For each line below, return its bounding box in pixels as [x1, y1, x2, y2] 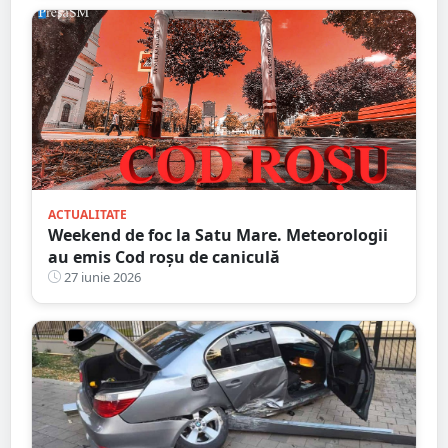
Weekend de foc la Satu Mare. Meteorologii [48, 223, 388, 246]
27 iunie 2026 [61, 267, 141, 286]
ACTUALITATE [48, 205, 127, 223]
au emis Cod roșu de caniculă [48, 245, 280, 268]
